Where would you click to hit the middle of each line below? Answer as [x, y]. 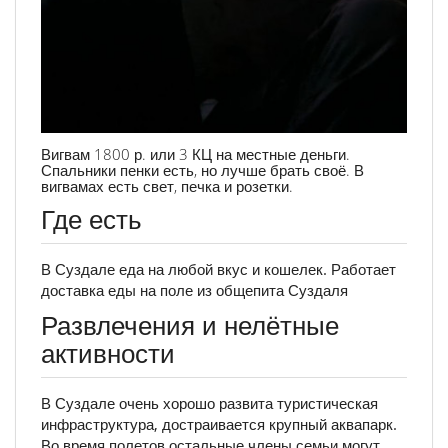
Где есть [91, 218]
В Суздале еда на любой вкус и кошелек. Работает [218, 268]
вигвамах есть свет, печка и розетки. [167, 186]
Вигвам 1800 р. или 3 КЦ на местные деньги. [195, 154]
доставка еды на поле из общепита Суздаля [194, 289]
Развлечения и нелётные [190, 325]
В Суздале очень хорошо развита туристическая [209, 403]
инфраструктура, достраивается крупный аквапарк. [219, 424]
